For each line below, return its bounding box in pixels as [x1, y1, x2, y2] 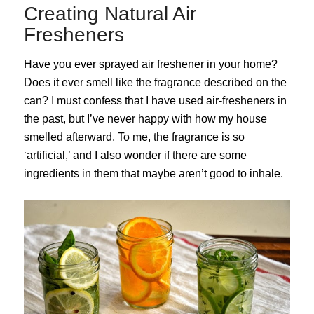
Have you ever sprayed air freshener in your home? [23, 58, 278, 71]
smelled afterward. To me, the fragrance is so [23, 131, 245, 144]
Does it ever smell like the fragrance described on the [23, 76, 287, 89]
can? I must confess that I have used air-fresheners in [23, 95, 287, 107]
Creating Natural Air [23, 3, 196, 25]
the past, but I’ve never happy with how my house [23, 113, 267, 125]
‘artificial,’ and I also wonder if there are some [23, 149, 247, 162]
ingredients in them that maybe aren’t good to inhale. [23, 168, 283, 180]
